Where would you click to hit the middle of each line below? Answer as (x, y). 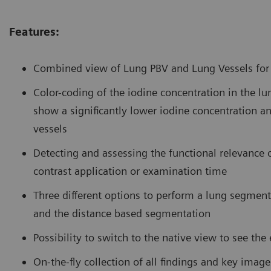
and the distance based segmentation (122, 213)
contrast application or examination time (130, 171)
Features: (34, 31)
